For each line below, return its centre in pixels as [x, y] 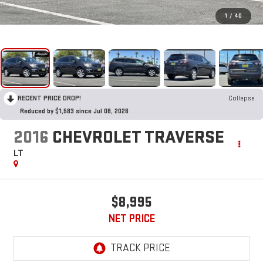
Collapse [242, 98]
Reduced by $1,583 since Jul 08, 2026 [74, 111]
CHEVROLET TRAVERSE [138, 138]
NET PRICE [131, 219]
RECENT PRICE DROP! [49, 98]
